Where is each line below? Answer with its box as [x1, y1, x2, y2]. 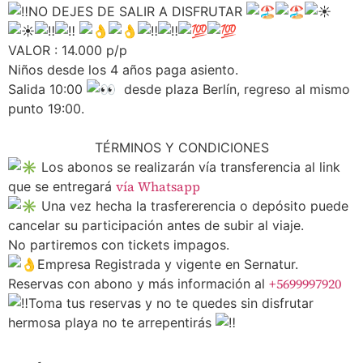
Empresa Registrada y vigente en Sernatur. [37, 255, 298, 272]
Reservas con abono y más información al [8, 275, 269, 292]
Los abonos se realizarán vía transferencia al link [37, 158, 340, 175]
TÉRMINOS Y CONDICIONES [94, 139, 269, 156]
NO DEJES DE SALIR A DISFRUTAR [28, 2, 246, 19]
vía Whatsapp [116, 177, 200, 195]
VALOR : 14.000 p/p [8, 41, 127, 58]
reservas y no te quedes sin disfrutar [85, 294, 314, 311]
